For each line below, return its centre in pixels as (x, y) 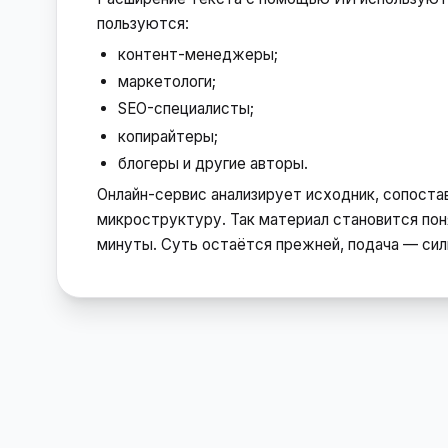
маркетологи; (167, 82)
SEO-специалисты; (186, 109)
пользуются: (143, 23)
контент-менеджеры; (198, 54)
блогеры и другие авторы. (213, 163)
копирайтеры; (168, 136)
